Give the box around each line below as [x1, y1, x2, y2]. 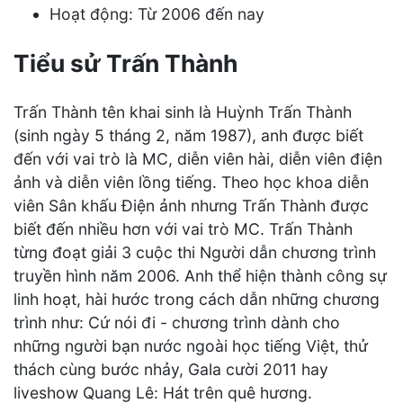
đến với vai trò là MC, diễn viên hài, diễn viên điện [13, 148, 382, 168]
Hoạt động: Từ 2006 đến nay [49, 4, 264, 23]
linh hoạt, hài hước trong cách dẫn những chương [13, 289, 380, 309]
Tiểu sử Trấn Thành [13, 48, 237, 77]
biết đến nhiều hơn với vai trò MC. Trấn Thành [13, 219, 353, 238]
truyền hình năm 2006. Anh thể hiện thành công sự [13, 265, 387, 285]
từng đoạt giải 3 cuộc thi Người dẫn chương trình [13, 242, 376, 262]
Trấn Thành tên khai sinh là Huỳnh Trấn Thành [13, 102, 352, 121]
